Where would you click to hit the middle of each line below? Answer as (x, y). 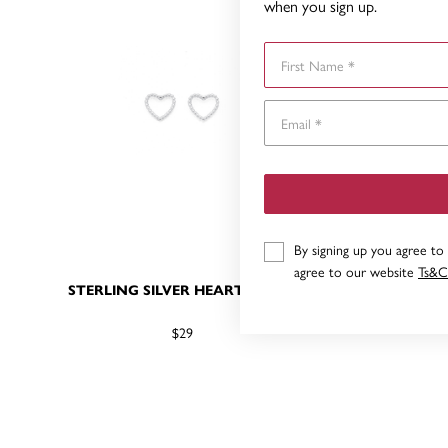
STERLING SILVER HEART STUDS (182, 289)
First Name (294, 51)
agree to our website (356, 270)
